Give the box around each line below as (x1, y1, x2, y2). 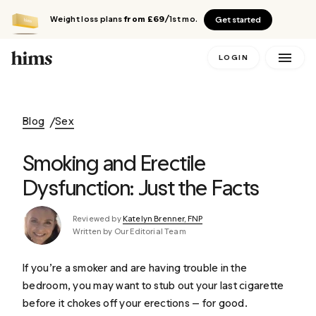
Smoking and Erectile (23, 150, 206, 176)
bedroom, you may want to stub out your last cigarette (23, 279, 284, 292)
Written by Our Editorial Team (73, 226, 186, 237)
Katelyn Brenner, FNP (122, 213, 203, 224)
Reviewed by (73, 213, 123, 224)
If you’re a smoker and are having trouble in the (23, 261, 248, 274)
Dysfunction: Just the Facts (23, 174, 260, 201)
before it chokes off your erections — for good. (23, 296, 248, 310)
